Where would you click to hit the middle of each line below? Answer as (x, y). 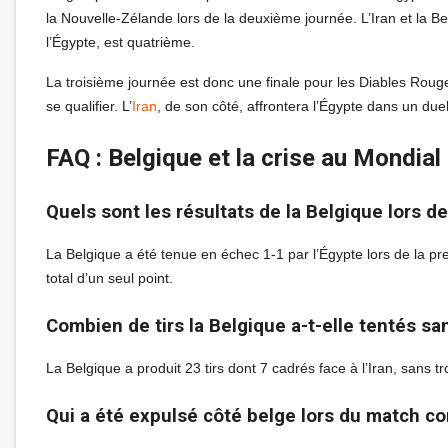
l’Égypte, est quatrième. (120, 42)
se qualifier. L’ (89, 106)
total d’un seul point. (109, 278)
